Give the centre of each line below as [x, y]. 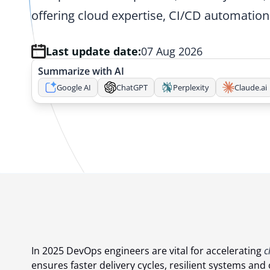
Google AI [74, 87]
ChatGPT [132, 87]
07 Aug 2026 [172, 51]
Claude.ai [251, 87]
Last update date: [93, 51]
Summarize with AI [81, 71]
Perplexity [191, 87]
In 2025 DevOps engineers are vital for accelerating [148, 251]
